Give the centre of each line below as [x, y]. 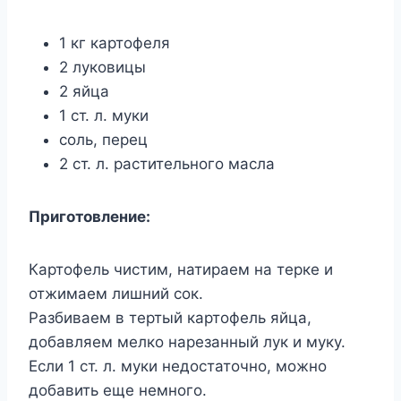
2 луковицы [102, 67]
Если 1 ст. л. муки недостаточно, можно [178, 366]
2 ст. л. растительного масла [167, 163]
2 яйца [84, 91]
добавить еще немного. [118, 390]
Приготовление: [90, 216]
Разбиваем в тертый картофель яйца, [170, 317]
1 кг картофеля [115, 43]
